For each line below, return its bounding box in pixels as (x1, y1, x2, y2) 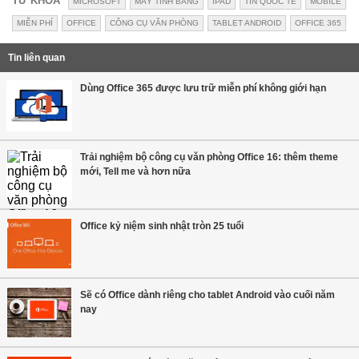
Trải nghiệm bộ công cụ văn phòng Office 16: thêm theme (80, 151, 338, 163)
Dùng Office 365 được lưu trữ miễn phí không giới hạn (80, 82, 326, 94)
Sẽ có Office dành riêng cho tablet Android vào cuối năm (80, 288, 335, 301)
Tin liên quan (8, 51, 65, 63)
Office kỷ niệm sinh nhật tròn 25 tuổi (80, 220, 244, 232)
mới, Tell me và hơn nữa (80, 165, 191, 177)
